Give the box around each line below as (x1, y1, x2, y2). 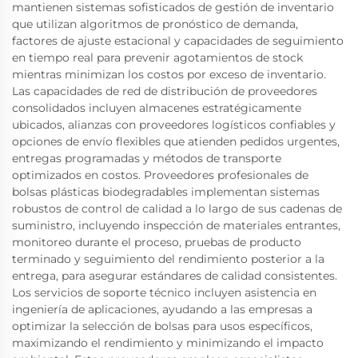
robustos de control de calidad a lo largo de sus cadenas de (12, 201, 342, 216)
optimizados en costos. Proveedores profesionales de (12, 168, 308, 182)
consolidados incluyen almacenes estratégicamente (12, 101, 301, 115)
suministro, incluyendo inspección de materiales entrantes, (12, 218, 340, 233)
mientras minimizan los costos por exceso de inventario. (12, 67, 326, 82)
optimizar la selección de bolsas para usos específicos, (12, 319, 312, 333)
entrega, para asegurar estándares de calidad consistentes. (12, 268, 337, 283)
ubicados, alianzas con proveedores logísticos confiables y (12, 117, 336, 132)
